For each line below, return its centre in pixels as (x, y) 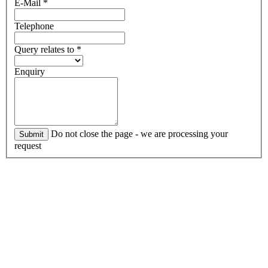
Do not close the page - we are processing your (138, 133)
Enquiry (30, 71)
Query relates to (45, 49)
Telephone (34, 26)
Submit (31, 134)
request (28, 145)
